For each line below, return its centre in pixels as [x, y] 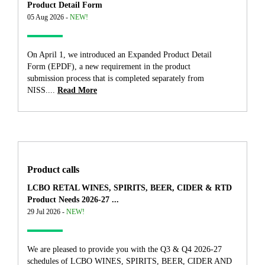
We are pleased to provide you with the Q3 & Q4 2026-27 [125, 250]
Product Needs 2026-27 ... [73, 200]
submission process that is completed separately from [116, 79]
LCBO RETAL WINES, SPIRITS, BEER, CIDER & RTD [130, 188]
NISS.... [41, 91]
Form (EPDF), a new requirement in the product [109, 67]
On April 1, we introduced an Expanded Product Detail [119, 55]
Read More [77, 91]
